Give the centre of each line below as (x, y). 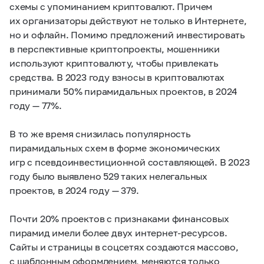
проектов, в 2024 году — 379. (77, 190)
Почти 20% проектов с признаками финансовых (119, 218)
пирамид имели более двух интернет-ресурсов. (118, 232)
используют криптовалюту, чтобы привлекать (114, 63)
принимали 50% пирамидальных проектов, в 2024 (123, 91)
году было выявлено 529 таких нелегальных (108, 176)
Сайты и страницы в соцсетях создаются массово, (124, 247)
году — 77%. (36, 105)
